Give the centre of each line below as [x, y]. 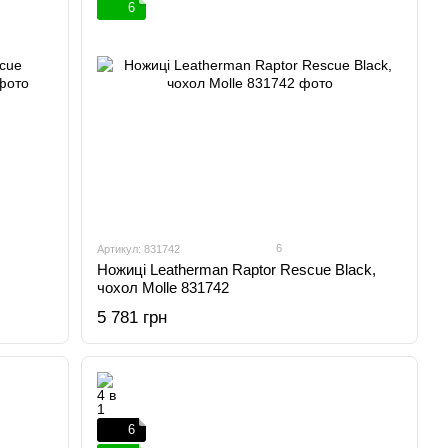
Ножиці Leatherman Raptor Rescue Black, [237, 269]
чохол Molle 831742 [163, 287]
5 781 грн [132, 317]
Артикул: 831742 [139, 249]
